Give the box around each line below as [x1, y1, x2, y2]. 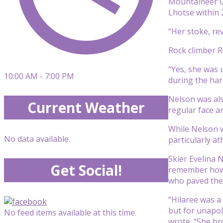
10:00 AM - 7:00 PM [4, 71, 74, 82]
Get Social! [50, 161, 122, 180]
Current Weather [27, 98, 145, 117]
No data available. [4, 133, 70, 144]
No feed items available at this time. [4, 207, 136, 218]
